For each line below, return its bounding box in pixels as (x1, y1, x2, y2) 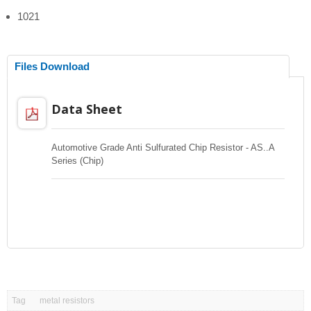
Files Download (15, 60, 90, 73)
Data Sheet (51, 101, 122, 118)
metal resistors (40, 296, 94, 305)
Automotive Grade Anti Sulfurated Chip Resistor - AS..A (51, 142, 274, 153)
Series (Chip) (51, 155, 103, 167)
